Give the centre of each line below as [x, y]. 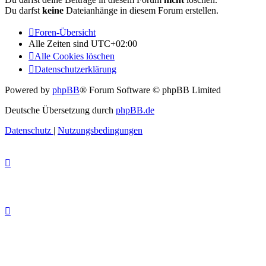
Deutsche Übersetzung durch [60, 110]
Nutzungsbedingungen [100, 131]
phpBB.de [135, 110]
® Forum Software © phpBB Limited [150, 90]
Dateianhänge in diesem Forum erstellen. [141, 11]
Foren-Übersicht [65, 33]
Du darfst [23, 11]
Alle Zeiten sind [60, 44]
